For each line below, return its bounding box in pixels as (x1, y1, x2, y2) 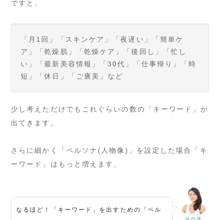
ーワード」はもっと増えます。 (11, 160, 122, 168)
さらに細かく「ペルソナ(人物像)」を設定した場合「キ (11, 146, 208, 154)
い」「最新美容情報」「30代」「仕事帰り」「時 (21, 59, 197, 68)
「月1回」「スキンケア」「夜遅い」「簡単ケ (21, 35, 184, 43)
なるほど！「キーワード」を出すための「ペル (16, 206, 162, 213)
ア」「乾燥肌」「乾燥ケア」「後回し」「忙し (21, 47, 187, 55)
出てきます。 (11, 118, 58, 127)
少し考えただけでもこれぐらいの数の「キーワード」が (11, 105, 209, 113)
